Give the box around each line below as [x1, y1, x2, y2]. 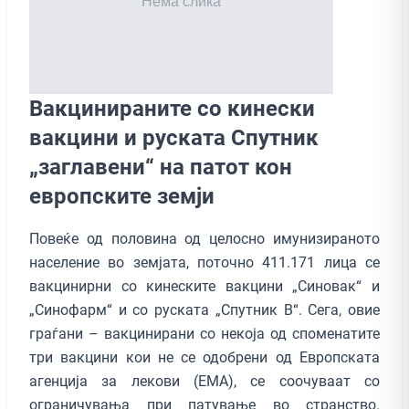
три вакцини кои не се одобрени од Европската [29, 348, 380, 366]
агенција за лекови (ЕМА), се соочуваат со [29, 372, 380, 390]
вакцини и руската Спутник [29, 124, 319, 151]
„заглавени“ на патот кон [29, 153, 292, 180]
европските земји [29, 183, 215, 209]
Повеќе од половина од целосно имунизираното [29, 229, 380, 247]
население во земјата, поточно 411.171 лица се [29, 253, 380, 271]
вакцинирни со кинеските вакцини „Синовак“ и [29, 277, 380, 295]
